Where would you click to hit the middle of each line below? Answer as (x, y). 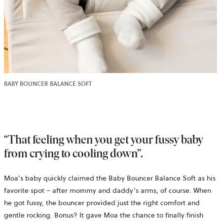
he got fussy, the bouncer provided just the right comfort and (102, 203)
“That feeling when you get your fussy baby (104, 139)
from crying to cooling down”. (74, 153)
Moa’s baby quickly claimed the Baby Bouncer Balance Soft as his (110, 178)
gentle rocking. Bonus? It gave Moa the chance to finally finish (104, 215)
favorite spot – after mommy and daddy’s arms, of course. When (108, 190)
